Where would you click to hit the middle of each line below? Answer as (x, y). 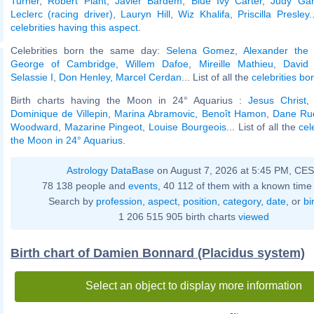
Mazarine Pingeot (103, 127)
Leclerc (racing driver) (62, 14)
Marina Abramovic (155, 113)
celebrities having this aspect (74, 27)
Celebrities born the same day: (88, 50)
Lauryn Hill (145, 14)
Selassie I (32, 77)
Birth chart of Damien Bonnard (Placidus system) (158, 253)
